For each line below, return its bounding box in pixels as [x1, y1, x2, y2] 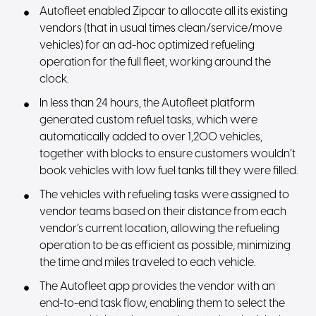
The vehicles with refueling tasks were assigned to [39, 189, 290, 201]
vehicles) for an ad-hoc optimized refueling [39, 39, 255, 51]
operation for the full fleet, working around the [39, 56, 272, 68]
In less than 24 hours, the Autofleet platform [39, 97, 255, 109]
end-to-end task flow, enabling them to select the [39, 298, 286, 310]
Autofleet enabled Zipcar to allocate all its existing [39, 6, 288, 18]
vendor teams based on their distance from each [39, 206, 287, 218]
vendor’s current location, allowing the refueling [39, 223, 280, 235]
